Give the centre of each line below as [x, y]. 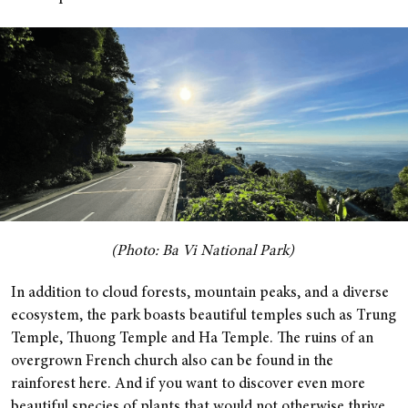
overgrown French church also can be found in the [172, 362]
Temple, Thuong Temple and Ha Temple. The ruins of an [192, 339]
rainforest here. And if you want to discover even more [188, 384]
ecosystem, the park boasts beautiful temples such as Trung [204, 316]
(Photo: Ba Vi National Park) [202, 251]
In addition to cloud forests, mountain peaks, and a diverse [200, 293]
